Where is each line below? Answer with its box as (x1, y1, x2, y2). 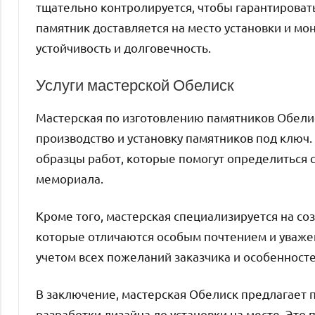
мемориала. (36, 171, 103, 186)
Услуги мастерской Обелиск (36, 73, 234, 96)
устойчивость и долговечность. (36, 39, 211, 55)
